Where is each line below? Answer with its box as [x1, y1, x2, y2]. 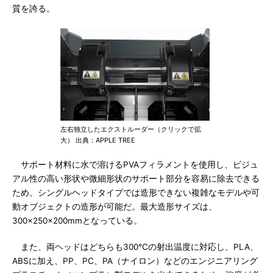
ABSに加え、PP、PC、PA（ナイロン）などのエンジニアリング [12, 256, 258, 266]
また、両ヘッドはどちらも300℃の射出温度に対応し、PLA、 [12, 242, 258, 252]
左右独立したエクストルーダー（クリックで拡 [60, 125, 201, 133]
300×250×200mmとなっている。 [12, 216, 142, 225]
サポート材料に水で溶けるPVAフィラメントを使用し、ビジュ [12, 160, 258, 169]
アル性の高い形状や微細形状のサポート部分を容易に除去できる [12, 174, 260, 183]
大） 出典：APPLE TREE [60, 136, 135, 144]
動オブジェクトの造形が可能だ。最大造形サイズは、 [12, 202, 217, 211]
